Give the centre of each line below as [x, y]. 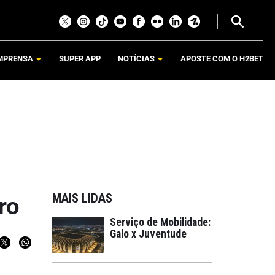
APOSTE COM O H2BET [222, 59]
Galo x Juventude [148, 234]
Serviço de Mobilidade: [160, 222]
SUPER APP [80, 59]
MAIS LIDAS [82, 198]
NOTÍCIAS [136, 59]
